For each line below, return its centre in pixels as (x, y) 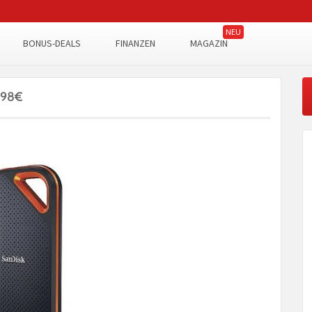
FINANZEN (135, 43)
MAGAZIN (209, 43)
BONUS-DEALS (52, 43)
